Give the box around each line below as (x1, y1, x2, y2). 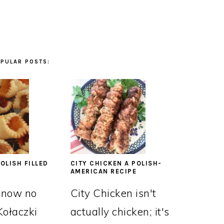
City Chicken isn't (70, 186, 156, 199)
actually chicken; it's (70, 205, 169, 218)
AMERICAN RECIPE (70, 167, 137, 175)
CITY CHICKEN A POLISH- (70, 159, 162, 167)
